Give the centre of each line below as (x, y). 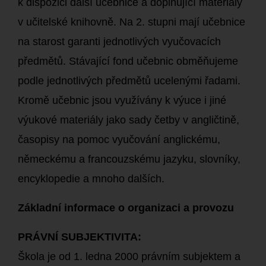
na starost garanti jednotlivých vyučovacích (119, 42)
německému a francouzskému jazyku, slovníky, (129, 159)
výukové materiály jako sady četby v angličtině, (129, 120)
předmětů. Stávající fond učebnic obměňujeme (128, 61)
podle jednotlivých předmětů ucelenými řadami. (129, 81)
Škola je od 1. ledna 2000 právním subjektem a (129, 256)
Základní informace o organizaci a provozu (126, 208)
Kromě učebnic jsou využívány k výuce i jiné (122, 100)
